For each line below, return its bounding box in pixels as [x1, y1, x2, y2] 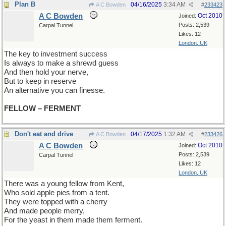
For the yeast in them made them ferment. [4, 216, 142, 224]
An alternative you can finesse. [4, 86, 105, 94]
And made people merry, [4, 207, 85, 215]
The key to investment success [4, 50, 107, 58]
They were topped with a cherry [4, 198, 107, 206]
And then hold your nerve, [4, 68, 88, 76]
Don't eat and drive [15, 130, 73, 138]
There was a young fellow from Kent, [4, 180, 124, 188]
